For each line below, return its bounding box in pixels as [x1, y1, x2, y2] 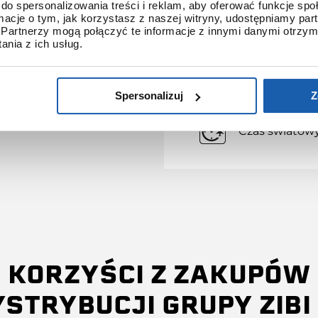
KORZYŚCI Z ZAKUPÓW [7, 256, 310, 293]
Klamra [238, 22, 278, 36]
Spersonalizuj [114, 89, 183, 102]
